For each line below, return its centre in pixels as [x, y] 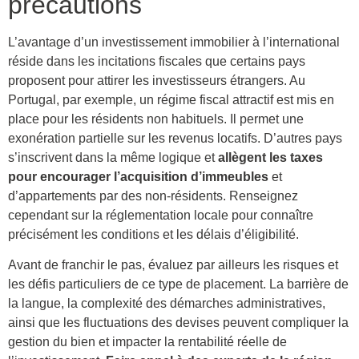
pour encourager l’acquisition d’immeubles [138, 176]
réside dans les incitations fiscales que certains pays [157, 61]
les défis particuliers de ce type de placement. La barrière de [178, 284]
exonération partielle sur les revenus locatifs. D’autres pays [175, 138]
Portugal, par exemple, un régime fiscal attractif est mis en [171, 99]
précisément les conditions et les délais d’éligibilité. [153, 234]
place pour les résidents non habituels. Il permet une [156, 119]
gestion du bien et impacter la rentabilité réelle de [147, 342]
